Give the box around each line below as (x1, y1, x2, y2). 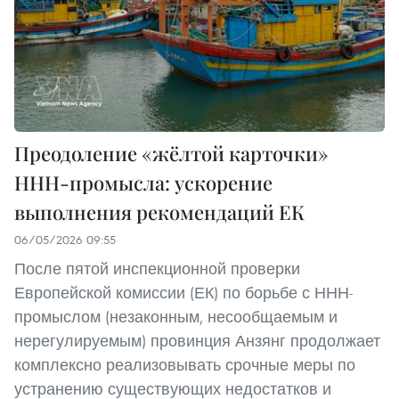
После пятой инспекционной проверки (14, 258, 300, 280)
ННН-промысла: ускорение (14, 169, 273, 197)
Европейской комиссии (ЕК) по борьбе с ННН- (14, 282, 354, 304)
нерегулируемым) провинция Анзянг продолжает (14, 330, 380, 352)
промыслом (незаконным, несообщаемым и (14, 306, 338, 328)
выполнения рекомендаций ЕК (14, 199, 305, 226)
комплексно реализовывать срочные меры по (14, 354, 355, 376)
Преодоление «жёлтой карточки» (14, 140, 329, 167)
